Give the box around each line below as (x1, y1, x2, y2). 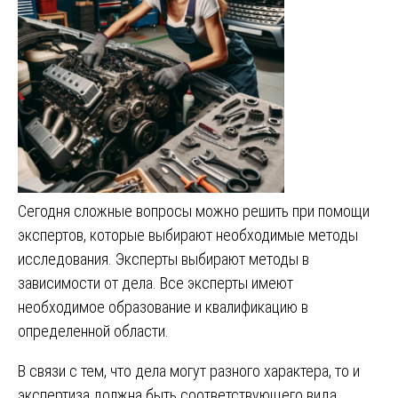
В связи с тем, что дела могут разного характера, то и (18, 361, 360, 380)
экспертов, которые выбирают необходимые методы (18, 225, 358, 244)
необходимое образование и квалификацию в (18, 297, 308, 316)
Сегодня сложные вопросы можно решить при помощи (18, 201, 370, 220)
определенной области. (18, 321, 169, 340)
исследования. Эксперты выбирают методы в (18, 249, 309, 268)
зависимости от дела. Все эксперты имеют (18, 273, 293, 292)
